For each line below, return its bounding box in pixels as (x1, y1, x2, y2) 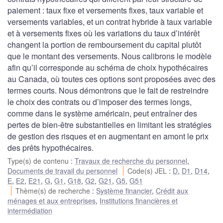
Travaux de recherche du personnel (75, 155, 187, 166)
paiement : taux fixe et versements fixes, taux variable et (7, 4, 203, 16)
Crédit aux (156, 185, 189, 196)
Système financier (96, 185, 152, 196)
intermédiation (7, 205, 52, 216)
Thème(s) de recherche (15, 185, 93, 196)
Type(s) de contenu (7, 155, 71, 166)
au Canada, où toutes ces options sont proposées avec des (7, 73, 216, 85)
